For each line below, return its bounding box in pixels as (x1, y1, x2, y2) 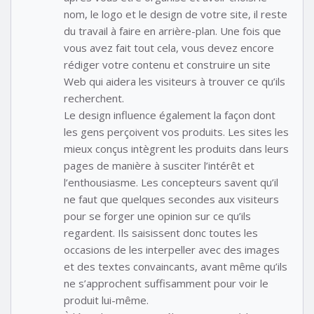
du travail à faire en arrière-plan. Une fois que (64, 23, 281, 38)
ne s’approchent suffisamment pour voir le (64, 275, 268, 290)
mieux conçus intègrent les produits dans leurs (64, 141, 289, 156)
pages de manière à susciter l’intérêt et (64, 158, 254, 172)
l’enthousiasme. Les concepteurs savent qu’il (64, 175, 278, 189)
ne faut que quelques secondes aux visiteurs (64, 191, 279, 206)
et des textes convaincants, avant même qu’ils (64, 259, 287, 273)
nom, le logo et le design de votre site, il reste (64, 6, 287, 21)
